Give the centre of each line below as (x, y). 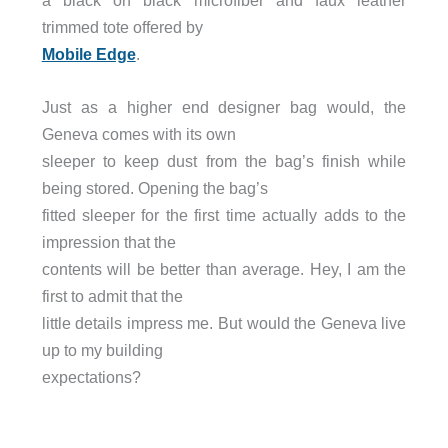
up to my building (102, 350)
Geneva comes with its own (138, 134)
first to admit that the (112, 296)
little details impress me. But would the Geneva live (224, 323)
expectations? (91, 377)
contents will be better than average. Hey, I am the (224, 269)
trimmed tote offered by (122, 27)
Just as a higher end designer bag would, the (224, 107)
